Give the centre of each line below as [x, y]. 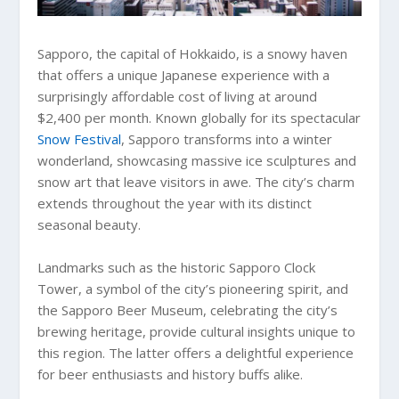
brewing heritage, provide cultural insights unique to [197, 331]
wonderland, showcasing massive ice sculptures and [197, 160]
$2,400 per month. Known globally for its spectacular [199, 117]
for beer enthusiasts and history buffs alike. [171, 374]
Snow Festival [80, 138]
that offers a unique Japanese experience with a [184, 74]
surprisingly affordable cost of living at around [178, 96]
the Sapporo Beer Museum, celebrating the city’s [188, 309]
